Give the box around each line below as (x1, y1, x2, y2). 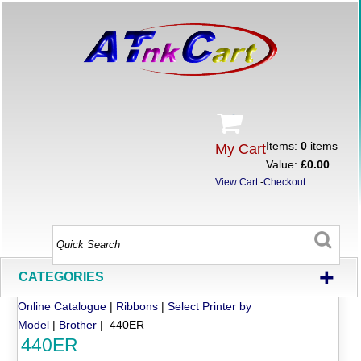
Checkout (263, 176, 306, 188)
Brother (59, 317, 98, 331)
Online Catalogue (18, 299, 107, 313)
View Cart (215, 176, 259, 188)
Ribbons (116, 299, 159, 313)
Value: (266, 158, 301, 171)
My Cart (215, 141, 267, 157)
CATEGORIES (19, 269, 105, 284)
